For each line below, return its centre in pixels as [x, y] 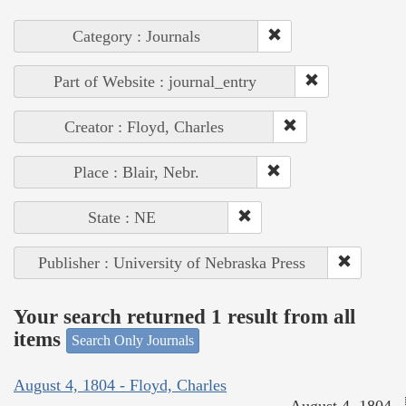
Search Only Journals [133, 341]
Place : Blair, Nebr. [136, 173]
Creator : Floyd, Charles [144, 127]
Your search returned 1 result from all [184, 316]
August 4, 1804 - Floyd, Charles [120, 385]
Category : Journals [136, 37]
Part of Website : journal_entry [155, 82]
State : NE [121, 218]
